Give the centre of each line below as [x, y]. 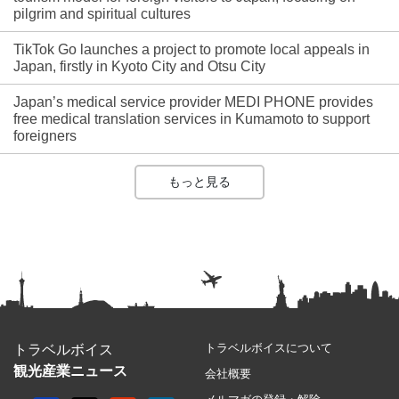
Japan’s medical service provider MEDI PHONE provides [193, 102]
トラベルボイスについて [269, 348]
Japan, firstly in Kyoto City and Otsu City [139, 67]
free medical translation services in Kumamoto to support [191, 119]
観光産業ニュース [70, 371]
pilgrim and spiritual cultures [102, 14]
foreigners [45, 136]
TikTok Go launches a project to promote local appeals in [191, 50]
